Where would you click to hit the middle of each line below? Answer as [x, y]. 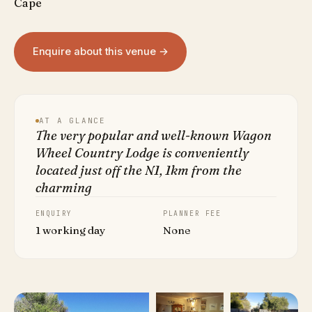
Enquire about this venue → [100, 52]
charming [63, 188]
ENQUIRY [54, 214]
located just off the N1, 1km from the [138, 171]
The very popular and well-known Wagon [153, 136]
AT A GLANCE [72, 121]
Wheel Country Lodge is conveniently [142, 153]
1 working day [70, 231]
